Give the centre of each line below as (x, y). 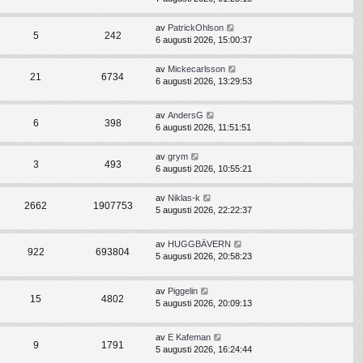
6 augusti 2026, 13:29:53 (204, 81)
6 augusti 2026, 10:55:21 (204, 169)
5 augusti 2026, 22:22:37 (204, 210)
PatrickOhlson (196, 28)
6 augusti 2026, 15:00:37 (204, 40)
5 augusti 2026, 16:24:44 (204, 349)
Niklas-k (184, 198)
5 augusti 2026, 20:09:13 (204, 303)
